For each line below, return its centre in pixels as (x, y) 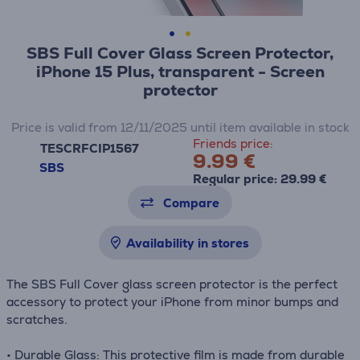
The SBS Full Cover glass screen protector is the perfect (172, 284)
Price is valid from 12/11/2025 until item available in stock (180, 127)
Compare (191, 203)
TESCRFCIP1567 (89, 148)
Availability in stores (187, 243)
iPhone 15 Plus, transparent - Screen (180, 72)
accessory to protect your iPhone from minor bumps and (172, 302)
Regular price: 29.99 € (260, 179)
